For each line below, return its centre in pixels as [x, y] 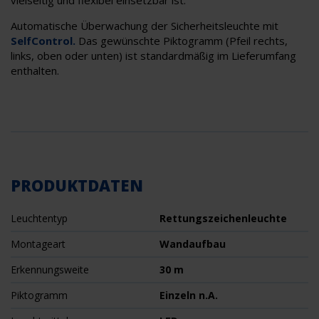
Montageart [38, 244]
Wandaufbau [193, 244]
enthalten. [35, 71]
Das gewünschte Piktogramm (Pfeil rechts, [182, 41]
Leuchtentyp [39, 219]
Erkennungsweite [50, 270]
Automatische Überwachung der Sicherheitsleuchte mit [145, 26]
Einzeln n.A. [189, 296]
